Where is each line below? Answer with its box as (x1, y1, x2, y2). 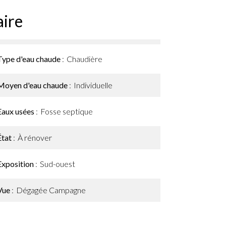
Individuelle (74, 80, 112, 90)
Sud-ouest (40, 159, 75, 168)
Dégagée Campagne (16, 185, 86, 195)
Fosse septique (40, 106, 93, 116)
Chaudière (67, 54, 102, 64)
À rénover (18, 133, 52, 142)
